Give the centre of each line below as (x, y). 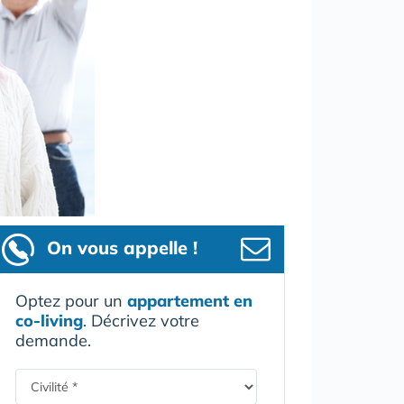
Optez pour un (71, 301)
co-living (49, 321)
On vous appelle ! (122, 248)
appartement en (190, 301)
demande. (53, 340)
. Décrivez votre (141, 321)
